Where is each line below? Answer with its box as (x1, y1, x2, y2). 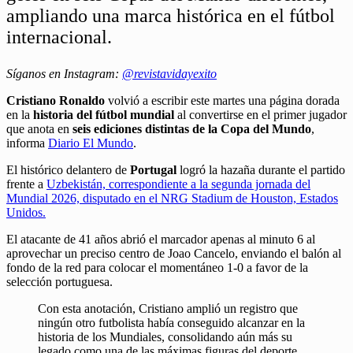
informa (6, 136, 48, 150)
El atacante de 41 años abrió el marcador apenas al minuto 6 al (6, 232, 315, 246)
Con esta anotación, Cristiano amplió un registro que (38, 301, 298, 315)
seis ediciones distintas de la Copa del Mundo (72, 121, 311, 136)
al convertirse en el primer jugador (174, 107, 347, 121)
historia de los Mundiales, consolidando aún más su (38, 329, 292, 344)
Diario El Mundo (48, 136, 133, 150)
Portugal (130, 162, 176, 176)
